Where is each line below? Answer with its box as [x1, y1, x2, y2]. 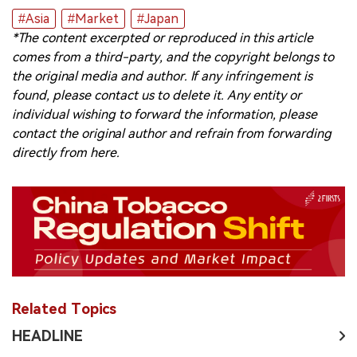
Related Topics [12, 300, 116, 317]
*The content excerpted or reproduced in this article [12, 30, 313, 45]
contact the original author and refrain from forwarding [12, 126, 331, 141]
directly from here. [12, 145, 120, 160]
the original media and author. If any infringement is [12, 69, 312, 84]
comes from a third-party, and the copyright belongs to [12, 49, 334, 65]
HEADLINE [12, 327, 83, 344]
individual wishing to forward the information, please [12, 107, 317, 122]
